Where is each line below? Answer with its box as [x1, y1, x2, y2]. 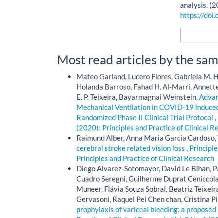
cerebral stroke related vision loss [76, 143, 186, 152]
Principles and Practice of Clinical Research [76, 153, 214, 163]
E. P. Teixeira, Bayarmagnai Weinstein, [76, 92, 199, 101]
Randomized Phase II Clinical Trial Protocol [76, 112, 215, 122]
